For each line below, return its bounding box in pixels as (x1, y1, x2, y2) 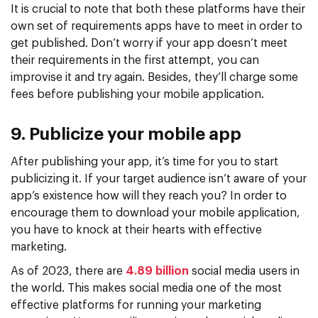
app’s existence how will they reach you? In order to (11, 190, 287, 202)
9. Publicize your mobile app (11, 126, 241, 143)
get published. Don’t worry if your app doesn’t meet (11, 37, 287, 49)
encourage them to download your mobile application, (11, 207, 300, 219)
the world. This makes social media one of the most (11, 282, 282, 294)
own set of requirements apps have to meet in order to (11, 20, 302, 32)
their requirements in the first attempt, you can (11, 54, 259, 66)
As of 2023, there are (11, 265, 126, 277)
